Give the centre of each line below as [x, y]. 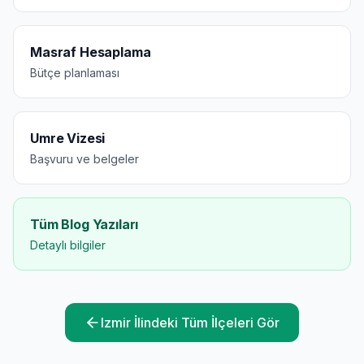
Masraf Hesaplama [91, 52]
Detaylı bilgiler [68, 245]
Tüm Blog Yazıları [84, 224]
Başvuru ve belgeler [84, 159]
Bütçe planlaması [75, 73]
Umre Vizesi [68, 138]
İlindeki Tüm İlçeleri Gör [205, 323]
